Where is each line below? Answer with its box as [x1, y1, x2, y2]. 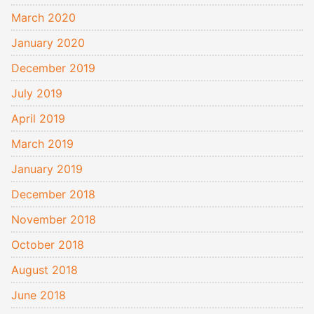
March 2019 [11, 137, 74, 151]
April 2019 [11, 111, 65, 125]
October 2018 [11, 238, 84, 252]
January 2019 [11, 162, 83, 176]
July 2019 [11, 86, 62, 100]
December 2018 [11, 187, 95, 201]
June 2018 [11, 288, 66, 302]
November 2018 [11, 212, 96, 226]
